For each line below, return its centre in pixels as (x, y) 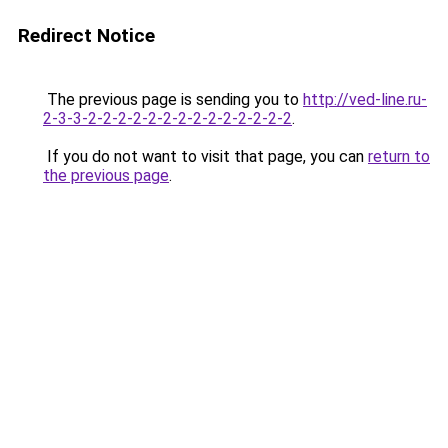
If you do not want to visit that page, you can (205, 156)
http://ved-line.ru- (365, 99)
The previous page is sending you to (173, 99)
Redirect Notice (86, 35)
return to (399, 156)
